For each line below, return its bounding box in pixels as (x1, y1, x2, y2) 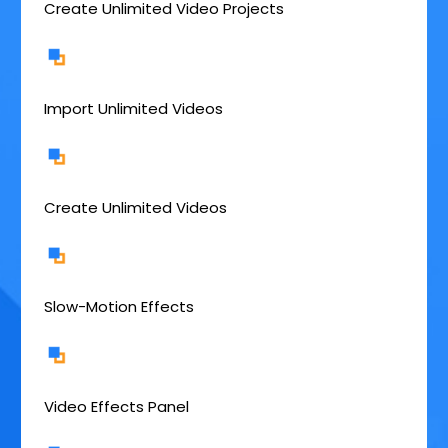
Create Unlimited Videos (44, 197, 227, 219)
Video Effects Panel (44, 395, 189, 417)
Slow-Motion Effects (44, 296, 194, 318)
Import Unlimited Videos (44, 97, 223, 119)
